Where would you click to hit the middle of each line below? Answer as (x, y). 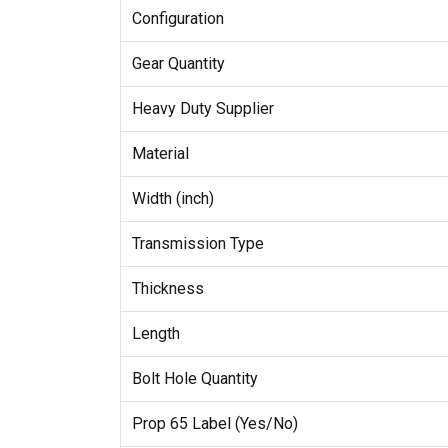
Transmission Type (197, 243)
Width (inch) (172, 198)
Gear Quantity (178, 63)
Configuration (177, 18)
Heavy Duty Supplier (202, 108)
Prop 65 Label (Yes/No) (214, 423)
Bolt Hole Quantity (194, 378)
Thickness (167, 288)
